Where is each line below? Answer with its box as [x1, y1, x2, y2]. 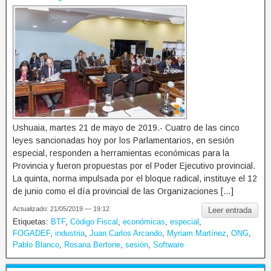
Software [153, 240, 184, 249]
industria [55, 228, 85, 238]
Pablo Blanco [13, 240, 59, 249]
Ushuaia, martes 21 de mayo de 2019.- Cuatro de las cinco [13, 122, 240, 132]
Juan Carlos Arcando [90, 228, 162, 238]
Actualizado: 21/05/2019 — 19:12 [13, 204, 109, 212]
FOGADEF [13, 228, 50, 238]
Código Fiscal [70, 217, 118, 226]
